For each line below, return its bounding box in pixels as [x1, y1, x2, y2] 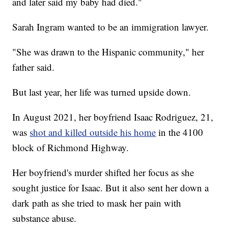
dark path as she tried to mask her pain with [12, 196, 182, 209]
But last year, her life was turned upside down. [12, 85, 191, 98]
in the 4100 [156, 125, 204, 138]
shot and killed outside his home [30, 125, 156, 138]
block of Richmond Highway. [12, 140, 129, 154]
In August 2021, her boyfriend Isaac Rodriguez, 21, [12, 110, 214, 123]
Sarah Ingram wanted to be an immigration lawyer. [12, 20, 209, 33]
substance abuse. [12, 211, 77, 224]
